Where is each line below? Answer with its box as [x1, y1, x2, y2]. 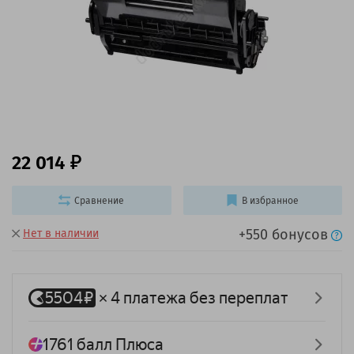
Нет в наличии [23, 227, 99, 241]
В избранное [242, 194, 299, 206]
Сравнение [74, 194, 125, 206]
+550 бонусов [239, 226, 328, 244]
